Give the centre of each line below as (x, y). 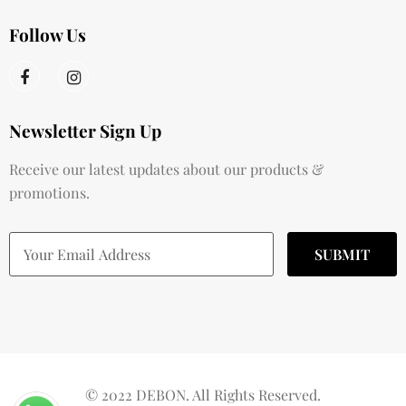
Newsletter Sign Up (85, 131)
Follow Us (48, 35)
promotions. (49, 193)
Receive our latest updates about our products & (166, 169)
